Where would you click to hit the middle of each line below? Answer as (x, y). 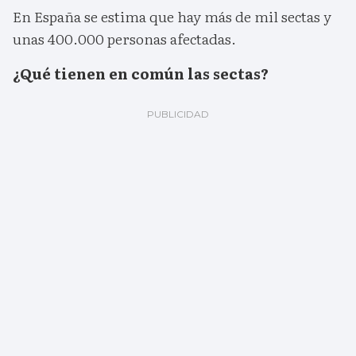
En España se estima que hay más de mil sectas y (172, 17)
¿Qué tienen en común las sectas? (141, 74)
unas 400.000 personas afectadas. (124, 39)
